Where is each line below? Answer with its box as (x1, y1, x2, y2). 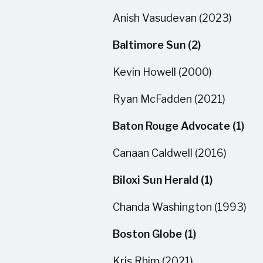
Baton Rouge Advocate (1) (113, 120, 244, 132)
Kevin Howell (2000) (113, 66, 212, 78)
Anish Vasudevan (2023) (113, 12, 232, 24)
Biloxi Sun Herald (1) (113, 174, 213, 186)
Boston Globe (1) (113, 228, 196, 240)
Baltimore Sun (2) (113, 39, 201, 51)
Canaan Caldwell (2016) (113, 147, 227, 159)
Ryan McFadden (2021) (113, 93, 225, 105)
